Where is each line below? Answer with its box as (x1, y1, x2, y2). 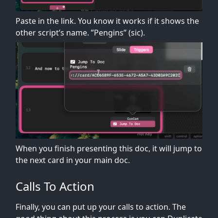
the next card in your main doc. (16, 155, 130, 166)
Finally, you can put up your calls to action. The (16, 201, 186, 213)
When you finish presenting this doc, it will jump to (16, 143, 202, 154)
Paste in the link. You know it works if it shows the (16, 15, 199, 26)
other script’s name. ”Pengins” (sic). (16, 27, 145, 38)
